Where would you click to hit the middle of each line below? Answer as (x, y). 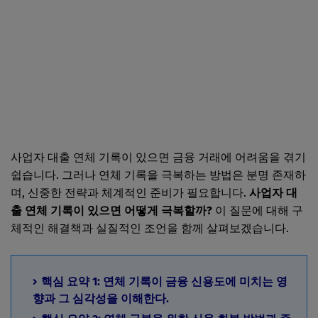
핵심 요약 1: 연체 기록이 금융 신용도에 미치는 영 (164, 282)
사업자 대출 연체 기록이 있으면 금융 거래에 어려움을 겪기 (158, 158)
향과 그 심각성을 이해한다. (101, 299)
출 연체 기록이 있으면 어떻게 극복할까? (111, 211)
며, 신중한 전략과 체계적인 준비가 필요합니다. (130, 193)
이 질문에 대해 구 (258, 211)
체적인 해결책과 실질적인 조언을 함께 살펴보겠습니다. (150, 229)
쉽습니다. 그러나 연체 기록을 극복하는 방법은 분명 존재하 (158, 175)
